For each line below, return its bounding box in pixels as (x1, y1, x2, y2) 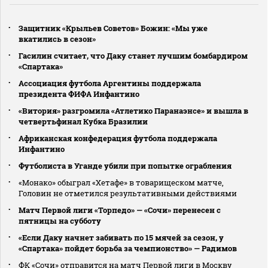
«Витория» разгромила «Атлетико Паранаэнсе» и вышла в (19, 105, 248, 116)
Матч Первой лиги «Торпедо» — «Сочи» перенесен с (19, 204, 221, 215)
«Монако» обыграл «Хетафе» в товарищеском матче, (19, 176, 224, 188)
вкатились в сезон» (19, 33, 96, 44)
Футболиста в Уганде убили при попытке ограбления (19, 160, 232, 171)
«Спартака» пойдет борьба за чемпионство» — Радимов (19, 242, 237, 254)
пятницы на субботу (19, 215, 101, 226)
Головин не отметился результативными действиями (19, 187, 237, 199)
